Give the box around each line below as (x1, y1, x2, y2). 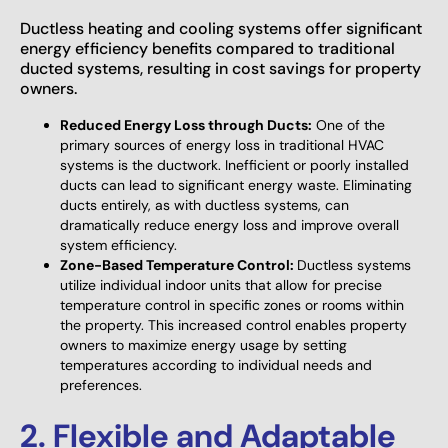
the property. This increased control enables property (60, 315, 407, 334)
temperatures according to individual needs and (60, 355, 372, 374)
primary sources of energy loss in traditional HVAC (60, 135, 384, 154)
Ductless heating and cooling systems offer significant (20, 17, 422, 39)
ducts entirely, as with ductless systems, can (60, 195, 349, 214)
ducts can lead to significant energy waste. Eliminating (60, 175, 412, 194)
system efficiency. (60, 235, 177, 254)
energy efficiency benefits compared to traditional (20, 37, 395, 59)
